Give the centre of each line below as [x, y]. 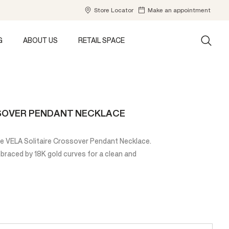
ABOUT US [40, 41]
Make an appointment [179, 10]
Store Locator [114, 10]
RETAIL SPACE [101, 41]
